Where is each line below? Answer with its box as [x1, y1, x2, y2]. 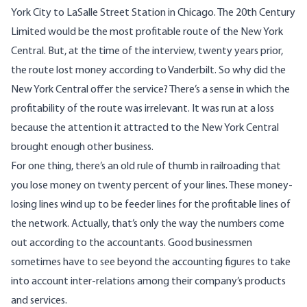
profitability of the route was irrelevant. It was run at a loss [11, 103, 274, 114]
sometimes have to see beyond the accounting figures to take [11, 256, 291, 268]
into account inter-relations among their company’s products [11, 275, 286, 287]
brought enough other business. [11, 141, 153, 153]
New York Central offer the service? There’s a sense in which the [11, 84, 290, 95]
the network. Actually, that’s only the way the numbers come [11, 218, 284, 230]
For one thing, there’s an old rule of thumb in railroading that [11, 160, 281, 172]
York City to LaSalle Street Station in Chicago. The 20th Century [11, 7, 295, 19]
